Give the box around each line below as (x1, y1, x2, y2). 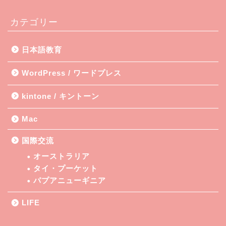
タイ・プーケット (33, 164, 98, 173)
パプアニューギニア (33, 176, 106, 185)
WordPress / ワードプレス (22, 69, 122, 78)
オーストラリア (33, 152, 90, 161)
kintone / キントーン (22, 92, 99, 101)
